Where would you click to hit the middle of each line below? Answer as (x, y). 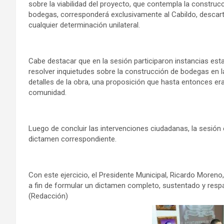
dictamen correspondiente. (72, 139)
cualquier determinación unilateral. (84, 25)
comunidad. (47, 92)
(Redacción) (48, 196)
